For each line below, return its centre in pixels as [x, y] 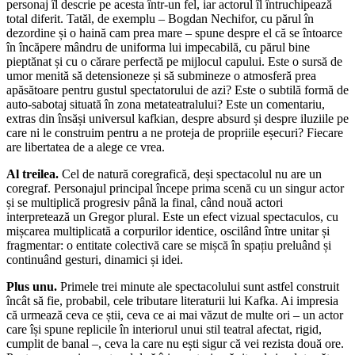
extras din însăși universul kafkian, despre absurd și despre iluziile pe [177, 118]
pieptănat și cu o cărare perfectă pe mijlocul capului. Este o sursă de [174, 61]
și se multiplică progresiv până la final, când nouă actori [145, 202]
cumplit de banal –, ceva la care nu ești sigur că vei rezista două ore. [175, 343]
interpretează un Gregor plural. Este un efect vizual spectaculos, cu [172, 216]
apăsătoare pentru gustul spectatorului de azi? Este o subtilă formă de [177, 90]
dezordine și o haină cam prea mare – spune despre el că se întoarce [174, 32]
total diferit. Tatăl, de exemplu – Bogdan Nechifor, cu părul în [160, 18]
